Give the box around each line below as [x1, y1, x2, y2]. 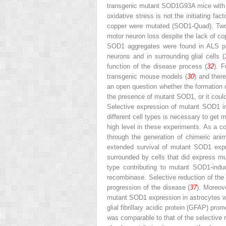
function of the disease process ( [107, 62, 207, 70]
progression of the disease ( [107, 183, 190, 191]
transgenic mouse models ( [107, 72, 187, 80]
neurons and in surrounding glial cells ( [107, 52, 224, 60]
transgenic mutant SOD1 [107, 2, 180, 10]
